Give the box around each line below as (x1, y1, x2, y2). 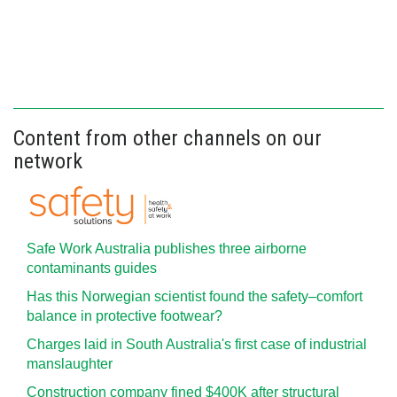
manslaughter (27, 356, 113, 371)
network (13, 149, 82, 174)
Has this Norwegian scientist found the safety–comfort (27, 289, 362, 304)
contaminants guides (27, 261, 157, 276)
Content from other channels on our (13, 126, 322, 151)
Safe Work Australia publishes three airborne (27, 241, 307, 256)
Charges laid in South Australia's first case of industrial (27, 337, 367, 352)
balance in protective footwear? (27, 308, 222, 323)
